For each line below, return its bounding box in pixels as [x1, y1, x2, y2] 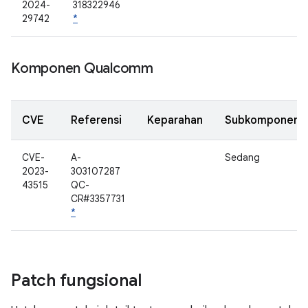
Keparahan [147, 113, 203, 127]
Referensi [71, 113, 122, 127]
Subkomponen [225, 113, 300, 127]
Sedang [225, 151, 260, 164]
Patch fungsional [11, 270, 142, 291]
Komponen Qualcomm [11, 60, 153, 77]
